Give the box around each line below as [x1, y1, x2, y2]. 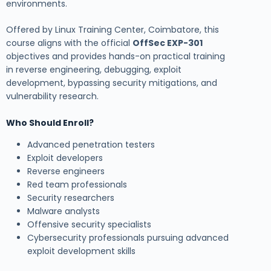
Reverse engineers [27, 165, 105, 178]
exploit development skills [27, 245, 135, 258]
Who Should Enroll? [6, 117, 94, 129]
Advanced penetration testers [27, 139, 155, 151]
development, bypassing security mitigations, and [6, 77, 217, 90]
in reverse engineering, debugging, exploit [6, 64, 181, 76]
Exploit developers [27, 152, 103, 165]
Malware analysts [27, 205, 100, 218]
